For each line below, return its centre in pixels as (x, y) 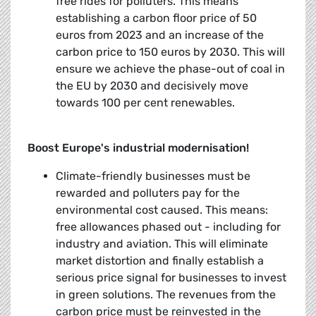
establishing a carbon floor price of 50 (156, 18)
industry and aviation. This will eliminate (162, 244)
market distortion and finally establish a (160, 261)
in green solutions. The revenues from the (166, 295)
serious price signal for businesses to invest (171, 278)
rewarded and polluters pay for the (148, 193)
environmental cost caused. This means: (162, 210)
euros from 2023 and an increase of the (160, 35)
